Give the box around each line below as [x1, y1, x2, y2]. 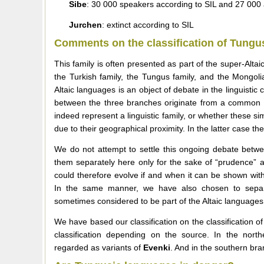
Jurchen [69, 20, 102, 29]
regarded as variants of [54, 243, 143, 252]
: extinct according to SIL [102, 20, 194, 29]
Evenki [143, 243, 170, 252]
